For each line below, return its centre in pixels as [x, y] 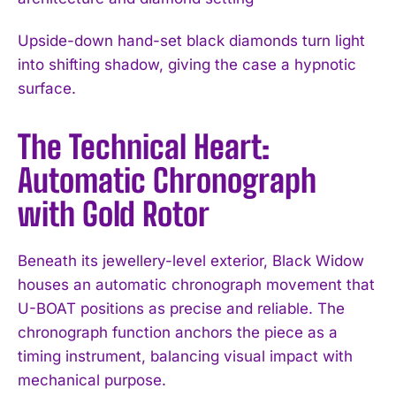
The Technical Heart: [144, 147]
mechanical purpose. [92, 380]
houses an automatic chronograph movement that [196, 284]
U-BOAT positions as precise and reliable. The [181, 308]
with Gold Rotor [114, 214]
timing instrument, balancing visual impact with [185, 356]
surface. [47, 88]
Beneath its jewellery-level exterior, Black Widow [191, 260]
